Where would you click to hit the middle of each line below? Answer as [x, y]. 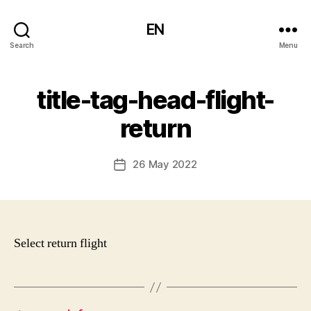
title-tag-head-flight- [155, 100]
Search [22, 45]
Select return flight [60, 243]
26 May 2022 [165, 164]
